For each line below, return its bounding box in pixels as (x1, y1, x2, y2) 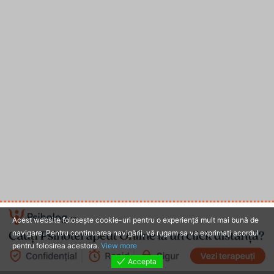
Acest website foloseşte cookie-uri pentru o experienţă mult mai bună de (12, 215, 259, 224)
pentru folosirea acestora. (12, 241, 101, 250)
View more (101, 241, 137, 250)
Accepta (128, 257, 157, 266)
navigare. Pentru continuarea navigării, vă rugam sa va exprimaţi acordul (12, 228, 259, 237)
